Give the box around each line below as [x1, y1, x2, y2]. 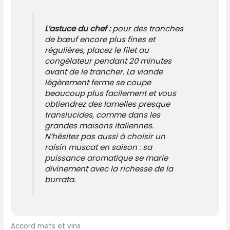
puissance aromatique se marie [44, 152, 168, 164]
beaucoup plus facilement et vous [44, 88, 176, 99]
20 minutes [128, 55, 171, 67]
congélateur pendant [44, 55, 129, 67]
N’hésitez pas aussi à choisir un [44, 131, 165, 142]
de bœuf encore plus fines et [44, 34, 155, 45]
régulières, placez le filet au [44, 45, 149, 56]
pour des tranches [110, 23, 183, 34]
